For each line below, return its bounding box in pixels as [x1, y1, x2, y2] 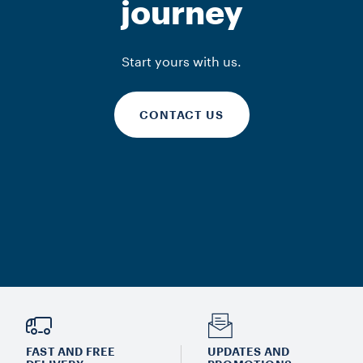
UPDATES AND [207, 346, 290, 357]
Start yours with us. [122, 56, 241, 69]
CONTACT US [139, 109, 224, 121]
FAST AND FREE [26, 346, 116, 357]
